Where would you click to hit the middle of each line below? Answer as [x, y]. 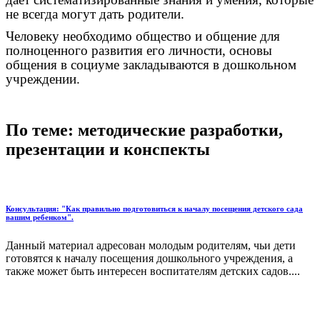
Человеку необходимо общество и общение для [143, 36]
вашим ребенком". [40, 217]
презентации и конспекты [108, 150]
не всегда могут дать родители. [95, 14]
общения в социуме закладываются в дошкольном [151, 64]
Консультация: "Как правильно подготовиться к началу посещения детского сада [154, 209]
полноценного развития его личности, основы [139, 50]
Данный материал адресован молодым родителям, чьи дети [151, 246]
